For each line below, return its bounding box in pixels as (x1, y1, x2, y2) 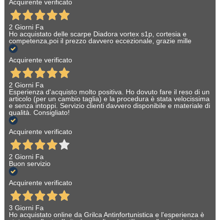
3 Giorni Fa (8, 204, 44, 212)
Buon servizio (8, 160, 51, 168)
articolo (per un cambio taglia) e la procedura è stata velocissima (8, 95, 210, 103)
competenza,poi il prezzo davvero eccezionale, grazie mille (8, 37, 192, 45)
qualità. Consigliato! (8, 109, 70, 117)
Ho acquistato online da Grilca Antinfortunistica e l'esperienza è (8, 211, 204, 219)
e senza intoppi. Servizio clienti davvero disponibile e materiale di (8, 102, 210, 110)
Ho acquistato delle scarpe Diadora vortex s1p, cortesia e (8, 30, 187, 38)
